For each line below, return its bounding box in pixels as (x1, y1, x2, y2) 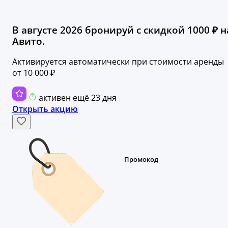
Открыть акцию (12, 103, 78, 115)
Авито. (12, 34, 45, 47)
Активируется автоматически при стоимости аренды (12, 56, 224, 68)
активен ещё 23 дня (39, 92, 117, 104)
